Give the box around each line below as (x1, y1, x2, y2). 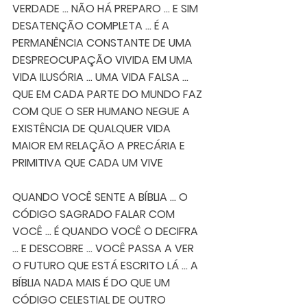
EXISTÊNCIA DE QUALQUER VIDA (12, 120, 173, 136)
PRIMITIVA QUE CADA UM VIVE (12, 154, 171, 171)
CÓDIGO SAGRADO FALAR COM (12, 206, 177, 222)
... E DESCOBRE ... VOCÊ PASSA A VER (12, 240, 197, 256)
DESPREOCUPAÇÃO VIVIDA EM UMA (12, 51, 195, 68)
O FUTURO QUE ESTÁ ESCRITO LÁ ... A (12, 257, 201, 273)
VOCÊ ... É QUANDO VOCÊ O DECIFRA (12, 223, 201, 239)
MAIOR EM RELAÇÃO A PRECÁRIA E (12, 137, 188, 153)
